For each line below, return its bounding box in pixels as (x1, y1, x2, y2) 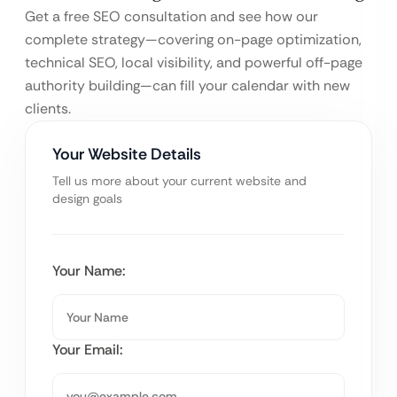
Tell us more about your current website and (52, 173, 307, 190)
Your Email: (52, 340, 123, 360)
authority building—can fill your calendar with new (25, 76, 350, 96)
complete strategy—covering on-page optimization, (25, 30, 362, 50)
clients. (25, 99, 71, 119)
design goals (52, 191, 122, 207)
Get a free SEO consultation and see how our (25, 7, 318, 27)
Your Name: (52, 261, 126, 281)
